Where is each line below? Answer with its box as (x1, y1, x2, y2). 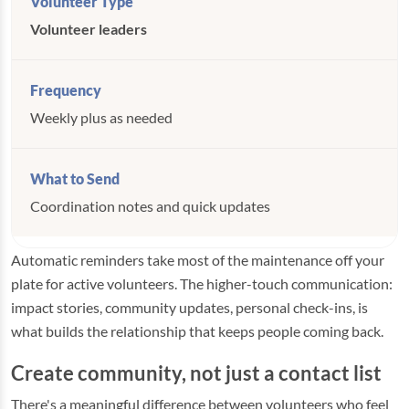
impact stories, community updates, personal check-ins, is (11, 299, 368, 316)
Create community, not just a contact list (11, 362, 382, 385)
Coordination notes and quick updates (30, 197, 270, 215)
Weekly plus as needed (30, 109, 173, 126)
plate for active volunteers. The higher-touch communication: (11, 275, 393, 292)
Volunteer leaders (30, 20, 147, 37)
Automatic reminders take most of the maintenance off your (11, 251, 384, 268)
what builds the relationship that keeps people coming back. (11, 322, 383, 340)
